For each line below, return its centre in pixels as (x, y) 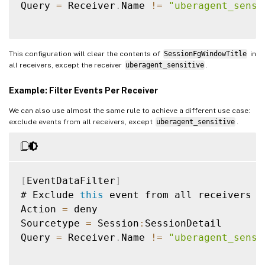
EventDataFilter (71, 180)
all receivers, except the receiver (66, 65)
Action (41, 209)
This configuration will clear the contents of (85, 54)
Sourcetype (53, 223)
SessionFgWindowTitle (205, 54)
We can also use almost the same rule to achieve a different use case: (130, 110)
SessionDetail (183, 223)
